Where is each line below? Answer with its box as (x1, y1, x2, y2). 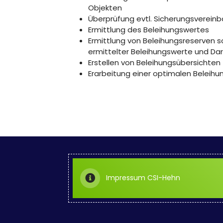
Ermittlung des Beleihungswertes (88, 24, 209, 35)
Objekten (88, 2, 122, 13)
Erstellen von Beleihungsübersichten (88, 57, 221, 68)
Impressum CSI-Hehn (106, 173, 180, 183)
